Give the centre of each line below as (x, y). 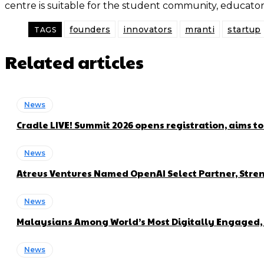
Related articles (74, 62)
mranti (200, 30)
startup (244, 30)
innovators (148, 30)
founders (90, 30)
